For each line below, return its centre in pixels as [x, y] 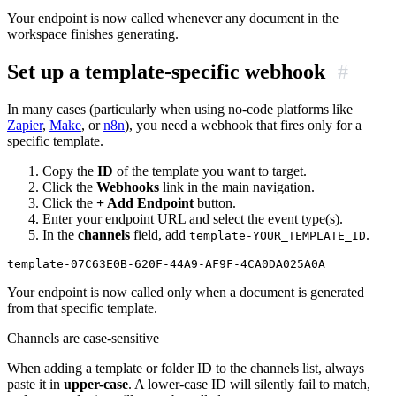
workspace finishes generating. [93, 34]
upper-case [96, 385]
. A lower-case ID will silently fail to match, [249, 385]
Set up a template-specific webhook [169, 72]
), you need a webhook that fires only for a [243, 126]
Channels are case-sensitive [83, 339]
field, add [160, 235]
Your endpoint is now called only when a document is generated [186, 293]
